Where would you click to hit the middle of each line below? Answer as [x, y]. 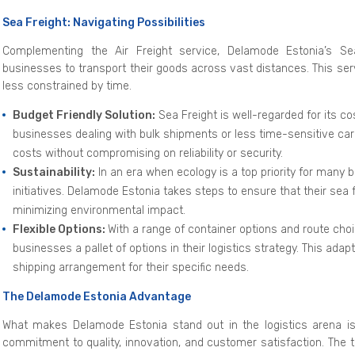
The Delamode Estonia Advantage [97, 296]
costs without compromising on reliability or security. [148, 153]
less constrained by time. [67, 86]
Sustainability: [54, 172]
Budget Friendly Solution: [84, 115]
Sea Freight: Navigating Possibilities [104, 22]
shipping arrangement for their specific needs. [131, 267]
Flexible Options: [60, 229]
